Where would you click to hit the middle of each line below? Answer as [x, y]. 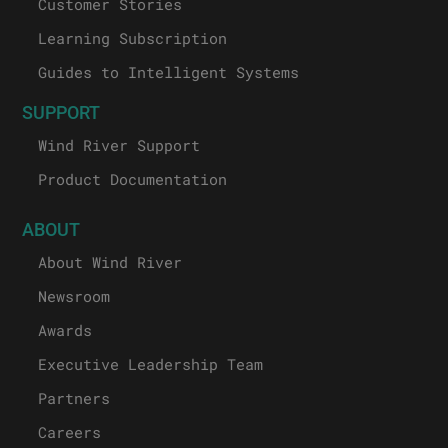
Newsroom [74, 295]
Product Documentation [133, 178]
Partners [74, 397]
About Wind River [110, 261]
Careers [70, 431]
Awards [65, 329]
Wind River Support [119, 144]
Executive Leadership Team [151, 363]
